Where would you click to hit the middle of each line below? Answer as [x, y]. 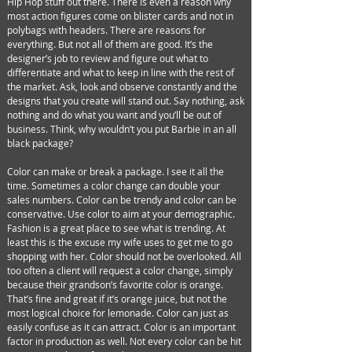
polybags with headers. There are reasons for [106, 30]
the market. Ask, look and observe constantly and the [122, 86]
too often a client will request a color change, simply [120, 270]
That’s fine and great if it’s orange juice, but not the [117, 299]
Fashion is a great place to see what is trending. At [116, 228]
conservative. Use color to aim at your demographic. [121, 214]
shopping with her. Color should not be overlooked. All [124, 256]
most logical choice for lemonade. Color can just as [118, 313]
